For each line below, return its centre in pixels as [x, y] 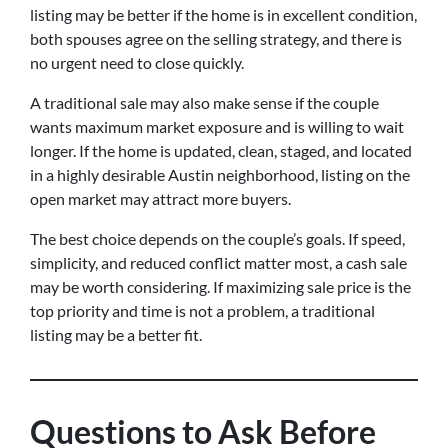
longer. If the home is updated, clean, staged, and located [221, 150]
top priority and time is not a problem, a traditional [202, 310]
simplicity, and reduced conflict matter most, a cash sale [218, 262]
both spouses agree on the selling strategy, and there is [216, 38]
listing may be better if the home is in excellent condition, [223, 14]
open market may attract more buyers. [160, 198]
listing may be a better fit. [116, 334]
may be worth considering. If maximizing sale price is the [220, 286]
